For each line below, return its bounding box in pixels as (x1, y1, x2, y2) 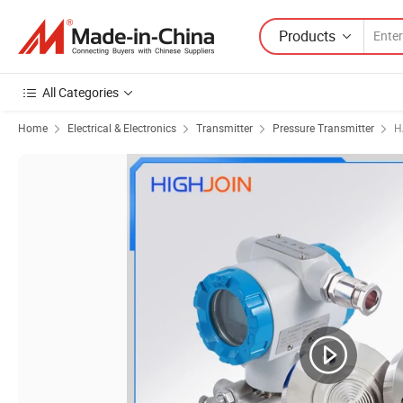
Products (279, 25, 336, 46)
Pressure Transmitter (273, 121, 374, 135)
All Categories (42, 84, 119, 101)
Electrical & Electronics (67, 121, 176, 135)
